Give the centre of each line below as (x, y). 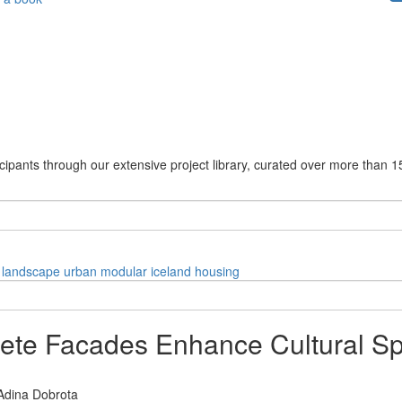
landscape (31, 271)
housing (217, 271)
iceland (171, 271)
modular (124, 271)
